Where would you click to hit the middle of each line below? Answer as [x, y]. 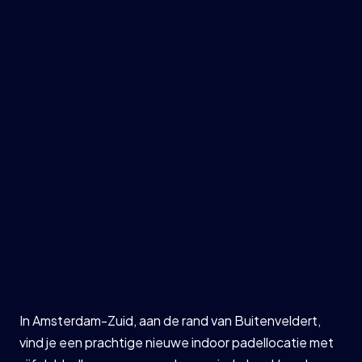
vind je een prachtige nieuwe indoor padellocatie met [177, 342]
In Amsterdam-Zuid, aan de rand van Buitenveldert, [170, 320]
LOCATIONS [84, 245]
